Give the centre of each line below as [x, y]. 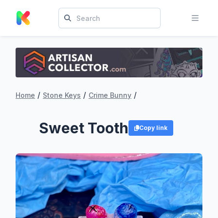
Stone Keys [62, 95]
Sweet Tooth [83, 128]
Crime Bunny [110, 95]
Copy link [154, 127]
